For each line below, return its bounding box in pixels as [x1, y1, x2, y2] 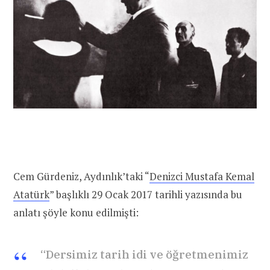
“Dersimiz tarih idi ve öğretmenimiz [40, 247, 248, 262]
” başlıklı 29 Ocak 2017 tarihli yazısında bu [49, 187, 242, 202]
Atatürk [13, 187, 49, 202]
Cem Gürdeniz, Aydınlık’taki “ [13, 169, 149, 184]
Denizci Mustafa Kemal [149, 169, 254, 184]
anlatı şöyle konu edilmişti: [13, 206, 139, 220]
